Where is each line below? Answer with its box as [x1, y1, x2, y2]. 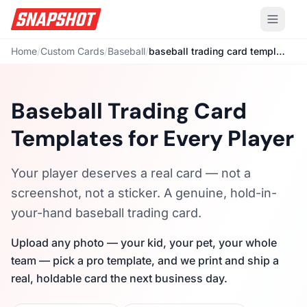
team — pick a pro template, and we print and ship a [11, 254, 279, 267]
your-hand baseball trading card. [11, 206, 201, 220]
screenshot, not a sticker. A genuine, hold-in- [11, 186, 277, 200]
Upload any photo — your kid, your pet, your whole [11, 236, 277, 249]
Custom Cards [40, 45, 104, 57]
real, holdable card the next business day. [11, 271, 228, 285]
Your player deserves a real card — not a [11, 166, 251, 180]
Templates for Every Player [11, 124, 294, 153]
